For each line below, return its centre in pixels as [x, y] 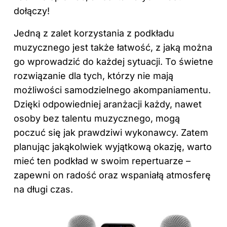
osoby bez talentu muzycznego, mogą [97, 118]
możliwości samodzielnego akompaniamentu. [112, 90]
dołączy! [32, 11]
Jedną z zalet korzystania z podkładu [94, 33]
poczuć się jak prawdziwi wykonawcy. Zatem [111, 132]
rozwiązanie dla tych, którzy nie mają [93, 75]
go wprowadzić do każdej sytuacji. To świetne [113, 61]
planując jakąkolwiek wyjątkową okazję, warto [113, 146]
